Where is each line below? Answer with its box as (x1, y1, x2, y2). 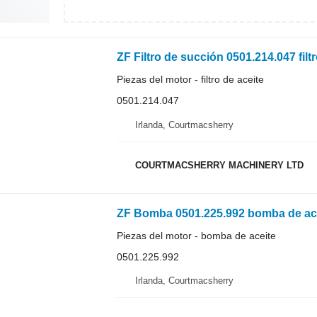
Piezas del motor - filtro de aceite (116, 74, 264, 85)
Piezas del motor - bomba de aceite (116, 229, 276, 241)
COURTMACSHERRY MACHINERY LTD (134, 160, 304, 171)
